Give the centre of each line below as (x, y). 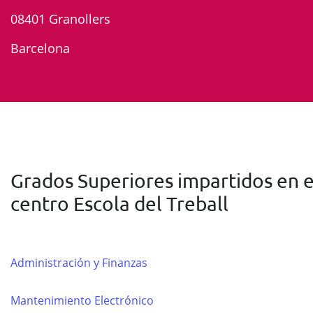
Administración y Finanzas (79, 263)
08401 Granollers (60, 19)
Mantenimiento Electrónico (82, 300)
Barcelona (40, 48)
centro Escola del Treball (119, 204)
